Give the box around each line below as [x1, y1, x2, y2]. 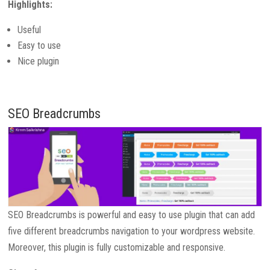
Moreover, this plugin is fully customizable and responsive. [8, 242, 226, 254]
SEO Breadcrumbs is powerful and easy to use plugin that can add [8, 209, 256, 221]
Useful [17, 24, 42, 36]
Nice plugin [17, 55, 60, 67]
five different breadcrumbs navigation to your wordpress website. [8, 225, 256, 237]
